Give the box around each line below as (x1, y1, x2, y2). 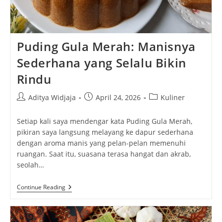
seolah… (16, 160, 44, 169)
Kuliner (160, 92, 185, 102)
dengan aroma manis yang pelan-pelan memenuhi (16, 138, 186, 148)
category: (148, 102, 179, 112)
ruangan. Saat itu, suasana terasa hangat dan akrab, (16, 149, 191, 159)
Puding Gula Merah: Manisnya (16, 38, 196, 55)
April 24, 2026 (95, 92, 141, 102)
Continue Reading (16, 182, 65, 191)
